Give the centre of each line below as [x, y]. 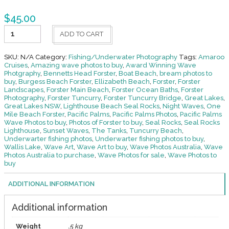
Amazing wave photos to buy [76, 65]
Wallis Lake [22, 147]
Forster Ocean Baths [145, 89]
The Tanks [109, 130]
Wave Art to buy [101, 147]
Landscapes [24, 89]
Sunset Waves [65, 130]
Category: [52, 57]
